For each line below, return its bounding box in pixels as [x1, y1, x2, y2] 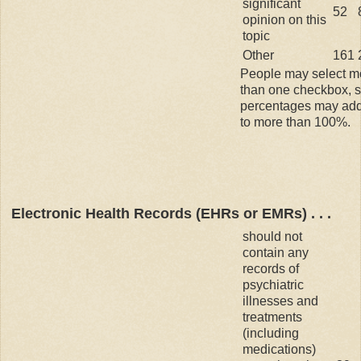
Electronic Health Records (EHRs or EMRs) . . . [11, 205, 331, 222]
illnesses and [243, 293, 318, 308]
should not [243, 229, 302, 243]
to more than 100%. [240, 114, 351, 129]
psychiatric [243, 277, 304, 292]
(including [243, 326, 299, 340]
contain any [243, 245, 309, 259]
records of [243, 261, 299, 276]
